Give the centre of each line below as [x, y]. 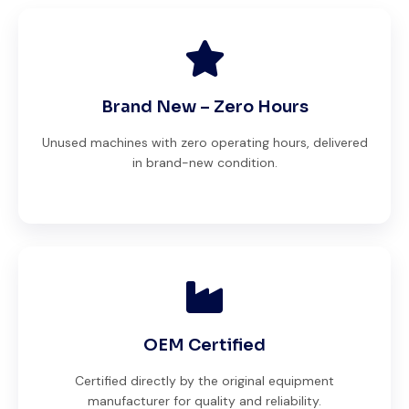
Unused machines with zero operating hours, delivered [204, 142]
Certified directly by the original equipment [204, 380]
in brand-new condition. [204, 162]
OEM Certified [204, 345]
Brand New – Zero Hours [204, 106]
